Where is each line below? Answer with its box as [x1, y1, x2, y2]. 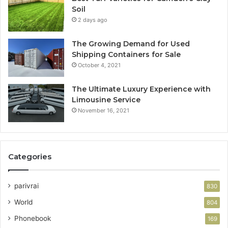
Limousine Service [72, 95, 140, 104]
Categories [8, 151, 51, 161]
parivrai [14, 181, 39, 190]
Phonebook [14, 214, 51, 222]
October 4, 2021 [78, 61, 121, 69]
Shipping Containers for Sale [72, 49, 181, 59]
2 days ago [78, 16, 107, 23]
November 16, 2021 [78, 106, 129, 114]
